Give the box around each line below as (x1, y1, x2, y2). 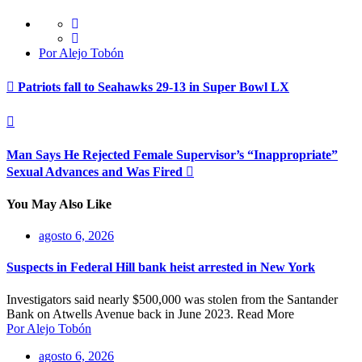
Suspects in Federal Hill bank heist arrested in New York (6, 260, 315, 275)
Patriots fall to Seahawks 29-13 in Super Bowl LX (15, 80, 289, 95)
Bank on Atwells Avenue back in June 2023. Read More (6, 306, 294, 321)
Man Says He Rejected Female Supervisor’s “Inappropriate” (6, 147, 338, 162)
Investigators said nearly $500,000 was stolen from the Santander (6, 292, 338, 306)
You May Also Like (6, 196, 112, 211)
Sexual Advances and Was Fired (6, 164, 186, 179)
